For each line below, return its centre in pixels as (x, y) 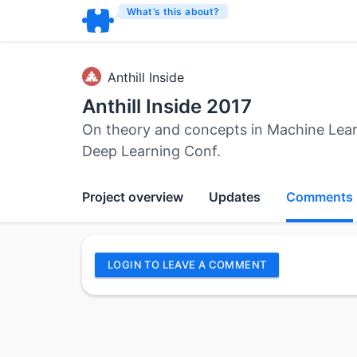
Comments (320, 197)
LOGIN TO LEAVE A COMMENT (187, 265)
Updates (235, 197)
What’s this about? (173, 12)
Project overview (133, 197)
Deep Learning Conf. (151, 151)
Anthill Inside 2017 (167, 106)
